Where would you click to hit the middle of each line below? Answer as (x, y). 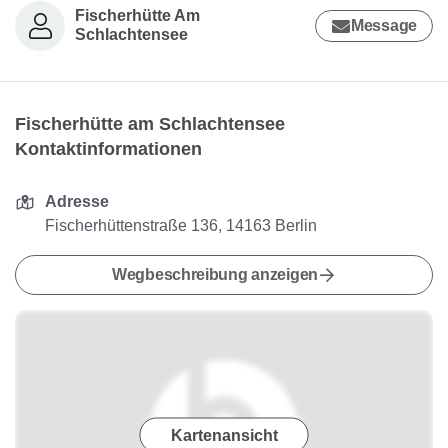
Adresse (77, 201)
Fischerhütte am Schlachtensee (150, 124)
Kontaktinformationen (108, 149)
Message (384, 25)
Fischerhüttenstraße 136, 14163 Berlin (181, 225)
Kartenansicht (224, 435)
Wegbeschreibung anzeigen (215, 274)
